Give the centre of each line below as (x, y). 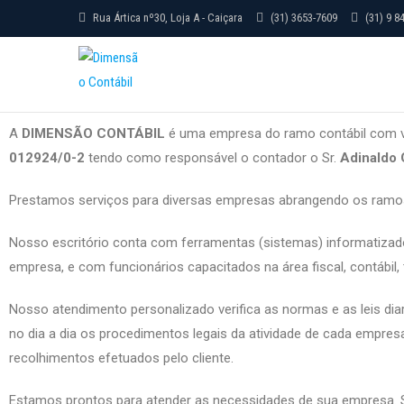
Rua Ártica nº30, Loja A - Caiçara (166, 18)
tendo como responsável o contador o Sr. (211, 158)
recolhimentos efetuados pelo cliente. (121, 358)
